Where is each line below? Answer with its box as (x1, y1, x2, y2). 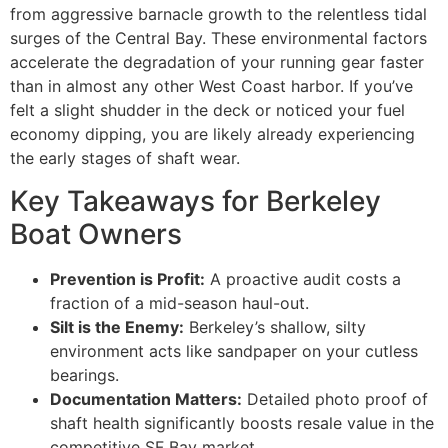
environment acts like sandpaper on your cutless (50, 340, 418, 361)
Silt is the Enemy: (50, 316, 184, 337)
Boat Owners (10, 216, 182, 251)
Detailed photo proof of (242, 388, 428, 409)
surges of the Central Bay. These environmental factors (10, 28, 427, 49)
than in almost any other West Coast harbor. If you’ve (10, 76, 413, 97)
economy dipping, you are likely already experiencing (10, 124, 415, 145)
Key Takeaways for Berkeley (10, 183, 381, 218)
